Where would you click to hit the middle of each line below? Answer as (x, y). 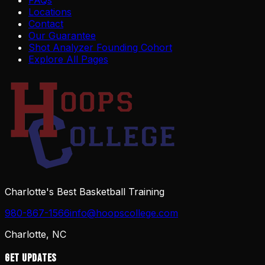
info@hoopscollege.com (124, 213)
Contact (46, 24)
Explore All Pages (68, 59)
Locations (50, 12)
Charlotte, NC (35, 235)
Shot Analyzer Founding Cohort (100, 48)
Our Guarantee (62, 36)
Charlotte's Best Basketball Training (85, 192)
